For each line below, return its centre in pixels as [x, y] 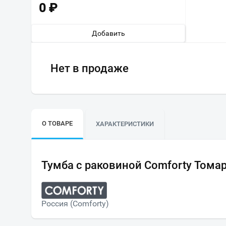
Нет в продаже [90, 68]
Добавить [108, 33]
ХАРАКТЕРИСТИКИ [125, 124]
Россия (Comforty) [75, 203]
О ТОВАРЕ [57, 123]
